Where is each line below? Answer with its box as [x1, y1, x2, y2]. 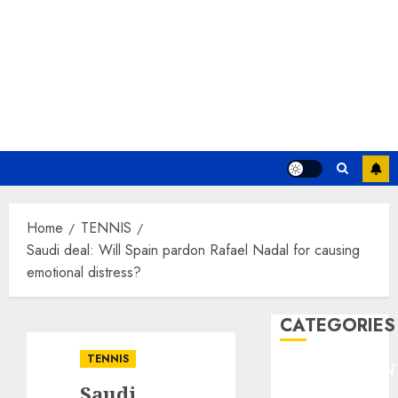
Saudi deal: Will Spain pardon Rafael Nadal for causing [27, 240, 360, 260]
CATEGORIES [280, 313, 396, 338]
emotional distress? [27, 262, 141, 283]
